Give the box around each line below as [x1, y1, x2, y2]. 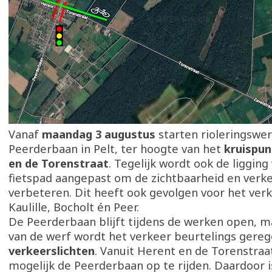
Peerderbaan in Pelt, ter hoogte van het [8, 141, 224, 156]
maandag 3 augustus [42, 127, 155, 141]
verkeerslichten [8, 243, 95, 258]
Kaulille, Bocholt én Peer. [8, 200, 139, 214]
